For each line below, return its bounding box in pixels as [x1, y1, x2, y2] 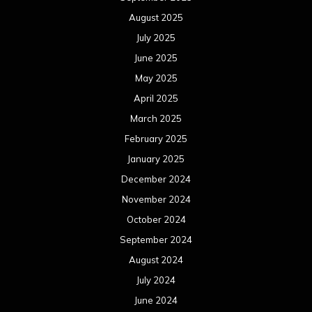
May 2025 [134, 72, 178, 84]
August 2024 [129, 254, 183, 266]
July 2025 [136, 32, 175, 44]
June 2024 [134, 295, 178, 306]
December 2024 [121, 173, 191, 185]
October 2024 [126, 214, 186, 226]
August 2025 [129, 12, 183, 24]
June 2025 [134, 52, 178, 64]
